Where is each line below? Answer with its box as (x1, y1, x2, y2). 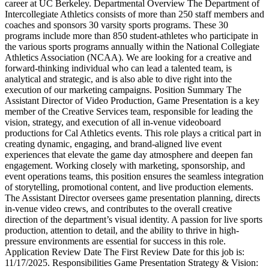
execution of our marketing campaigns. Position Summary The (5, 85, 241, 95)
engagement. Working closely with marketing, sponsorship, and (5, 160, 245, 171)
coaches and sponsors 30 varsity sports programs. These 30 (5, 20, 228, 31)
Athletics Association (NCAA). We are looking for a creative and (5, 52, 252, 63)
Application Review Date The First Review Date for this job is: (5, 247, 244, 258)
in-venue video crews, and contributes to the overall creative (5, 204, 232, 214)
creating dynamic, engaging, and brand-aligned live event (5, 139, 222, 150)
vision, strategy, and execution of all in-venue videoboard (5, 117, 221, 128)
